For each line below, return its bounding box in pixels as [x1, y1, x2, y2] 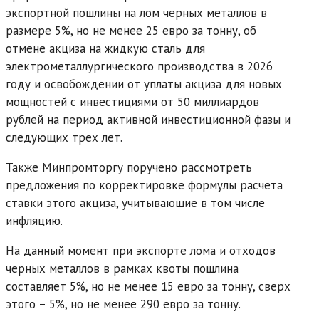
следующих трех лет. [6, 129, 122, 145]
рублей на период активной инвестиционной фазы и [6, 111, 291, 127]
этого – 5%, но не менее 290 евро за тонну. [6, 296, 241, 312]
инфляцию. [6, 212, 63, 229]
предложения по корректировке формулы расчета [6, 177, 283, 193]
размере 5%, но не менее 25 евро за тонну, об [6, 22, 256, 38]
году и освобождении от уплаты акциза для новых [6, 75, 282, 92]
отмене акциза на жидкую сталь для [6, 40, 205, 56]
